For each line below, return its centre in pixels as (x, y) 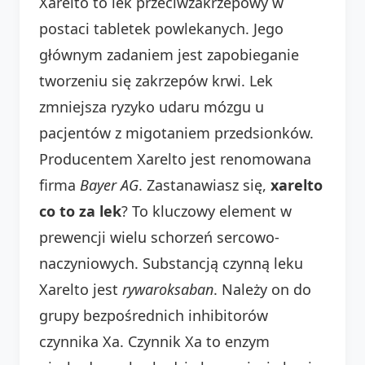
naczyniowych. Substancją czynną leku (171, 263)
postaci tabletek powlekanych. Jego (161, 28)
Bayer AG (109, 185)
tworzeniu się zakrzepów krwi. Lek (156, 80)
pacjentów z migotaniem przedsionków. (176, 132)
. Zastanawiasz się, (204, 185)
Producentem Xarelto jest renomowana (175, 158)
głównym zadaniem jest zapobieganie (169, 54)
